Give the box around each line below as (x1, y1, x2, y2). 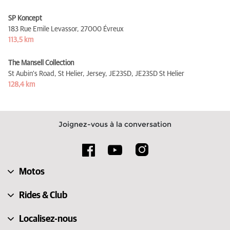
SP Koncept (8, 14, 42, 22)
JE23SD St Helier (135, 70, 184, 78)
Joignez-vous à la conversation (59, 119, 171, 129)
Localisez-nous (19, 214, 77, 224)
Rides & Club (19, 190, 67, 200)
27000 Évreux (81, 25, 124, 33)
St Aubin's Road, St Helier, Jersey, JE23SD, (8, 70, 133, 78)
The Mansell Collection (8, 59, 74, 67)
